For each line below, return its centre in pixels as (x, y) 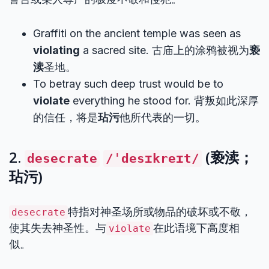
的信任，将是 (65, 117)
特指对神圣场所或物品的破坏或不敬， (160, 212)
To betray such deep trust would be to (128, 84)
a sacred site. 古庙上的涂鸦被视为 (165, 50)
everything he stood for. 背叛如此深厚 (164, 101)
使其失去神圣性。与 (58, 228)
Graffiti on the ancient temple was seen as (137, 33)
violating (56, 50)
